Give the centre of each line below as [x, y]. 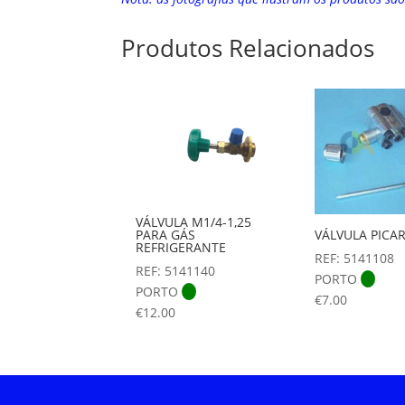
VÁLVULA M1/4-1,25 [194, 221]
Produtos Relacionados [248, 48]
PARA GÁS [166, 234]
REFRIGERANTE [181, 247]
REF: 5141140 [176, 270]
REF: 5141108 [355, 259]
